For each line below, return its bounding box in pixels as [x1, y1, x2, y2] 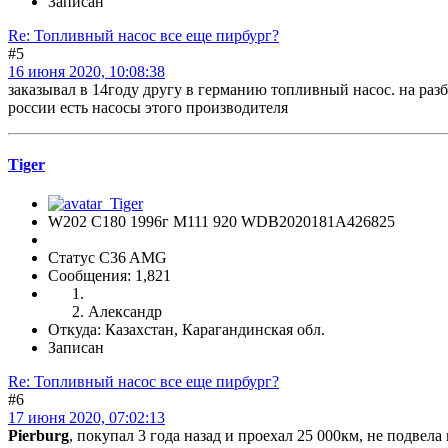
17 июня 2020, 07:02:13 [8, 409, 165, 427]
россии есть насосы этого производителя [8, 98, 288, 116]
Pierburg [8, 427, 69, 445]
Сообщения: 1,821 [48, 267, 171, 285]
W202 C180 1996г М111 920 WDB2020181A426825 [48, 213, 395, 231]
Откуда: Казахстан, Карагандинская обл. [48, 321, 325, 339]
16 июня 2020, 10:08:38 [8, 62, 165, 80]
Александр [88, 303, 162, 321]
